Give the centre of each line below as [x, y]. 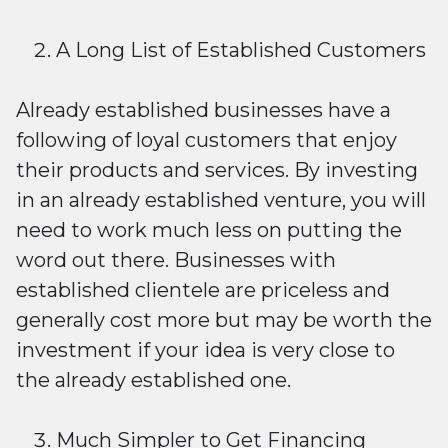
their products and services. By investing [217, 170]
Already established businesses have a [203, 110]
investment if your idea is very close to [205, 350]
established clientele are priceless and [203, 290]
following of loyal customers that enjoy [206, 140]
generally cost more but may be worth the [224, 320]
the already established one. [153, 380]
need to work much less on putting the [209, 230]
